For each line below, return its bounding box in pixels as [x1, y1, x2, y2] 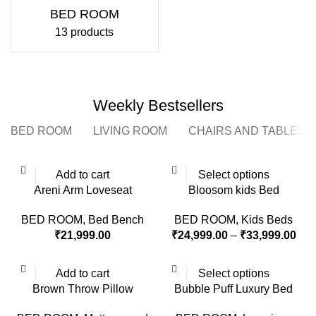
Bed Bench [88, 213, 144, 226]
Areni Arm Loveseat [33, 183, 132, 196]
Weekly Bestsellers [92, 97, 224, 115]
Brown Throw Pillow [32, 282, 133, 295]
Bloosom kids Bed [188, 183, 279, 196]
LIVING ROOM [93, 124, 167, 137]
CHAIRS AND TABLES [188, 124, 305, 137]
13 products [55, 26, 114, 39]
